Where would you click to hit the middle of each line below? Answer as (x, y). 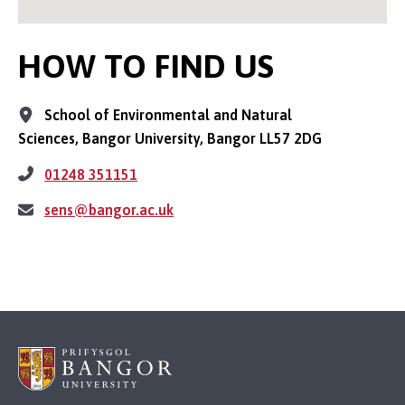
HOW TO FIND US (146, 66)
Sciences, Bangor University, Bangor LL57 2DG (170, 139)
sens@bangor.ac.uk (109, 210)
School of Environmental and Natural (166, 115)
